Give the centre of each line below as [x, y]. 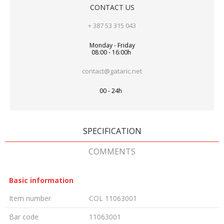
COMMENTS [112, 151]
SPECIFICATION [112, 131]
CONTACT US [112, 7]
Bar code [24, 217]
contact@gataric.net [112, 71]
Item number [30, 198]
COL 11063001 [113, 198]
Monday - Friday [112, 45]
